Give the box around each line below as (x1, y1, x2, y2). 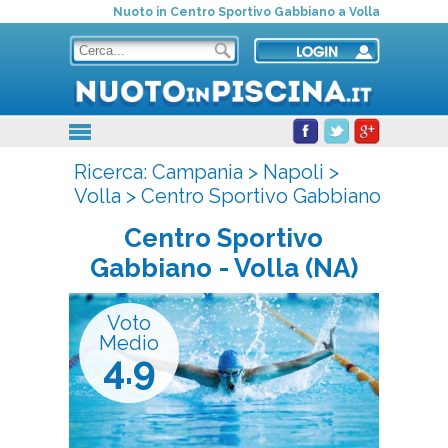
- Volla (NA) (217, 253, 358, 283)
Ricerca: (73, 160, 152, 184)
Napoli (262, 160, 324, 184)
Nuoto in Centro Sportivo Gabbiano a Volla (112, 5, 380, 19)
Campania (151, 160, 243, 184)
